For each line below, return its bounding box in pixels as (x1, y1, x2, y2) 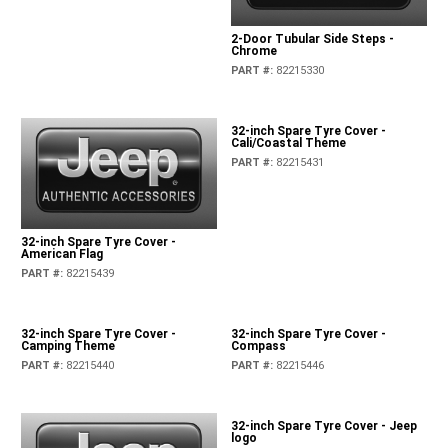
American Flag (21, 246, 104, 261)
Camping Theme (21, 338, 116, 353)
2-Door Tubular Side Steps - (230, 32, 394, 47)
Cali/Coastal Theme (230, 136, 346, 151)
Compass (230, 338, 286, 353)
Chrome (230, 44, 277, 59)
